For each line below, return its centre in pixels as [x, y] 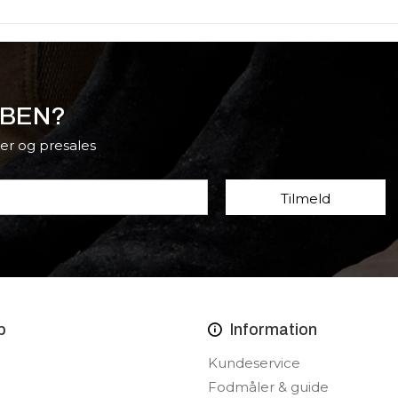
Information [274, 330]
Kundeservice [254, 363]
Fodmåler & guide [268, 387]
